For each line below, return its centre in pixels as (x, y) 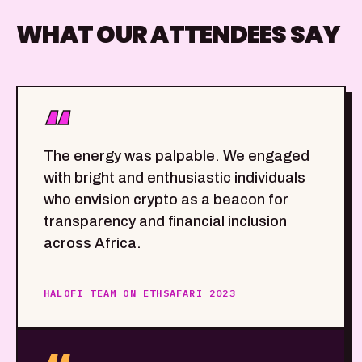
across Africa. (93, 244)
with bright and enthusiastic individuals (175, 178)
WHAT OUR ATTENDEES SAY (178, 35)
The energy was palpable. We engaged (177, 156)
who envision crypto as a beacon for (166, 200)
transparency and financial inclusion (165, 222)
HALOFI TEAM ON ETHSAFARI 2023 (140, 293)
